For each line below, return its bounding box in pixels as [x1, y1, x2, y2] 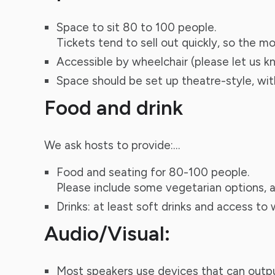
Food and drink [44, 95, 183, 120]
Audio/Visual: [44, 220, 170, 246]
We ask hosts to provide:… [44, 138, 180, 153]
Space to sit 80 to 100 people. [56, 20, 216, 34]
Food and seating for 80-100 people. [56, 165, 249, 179]
